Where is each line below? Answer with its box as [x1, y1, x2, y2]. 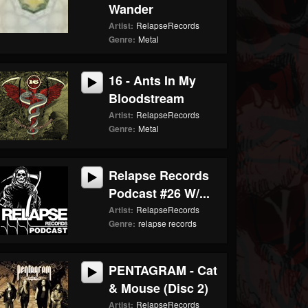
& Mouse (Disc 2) [109, 279, 209, 297]
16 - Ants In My [109, 71, 197, 89]
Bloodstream [109, 89, 185, 107]
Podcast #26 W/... [109, 184, 210, 202]
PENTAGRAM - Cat [109, 261, 218, 279]
